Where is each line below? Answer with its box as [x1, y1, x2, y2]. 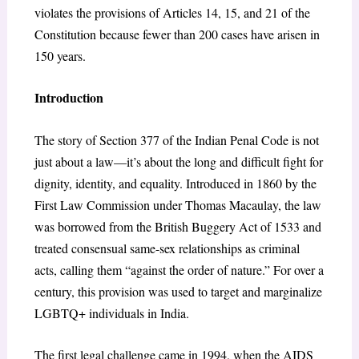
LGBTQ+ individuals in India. [34, 304, 189, 321]
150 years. [34, 46, 86, 64]
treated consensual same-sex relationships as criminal [34, 239, 300, 256]
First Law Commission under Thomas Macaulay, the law [34, 196, 321, 213]
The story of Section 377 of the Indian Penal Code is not [34, 131, 319, 148]
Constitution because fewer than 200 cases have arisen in [34, 25, 320, 42]
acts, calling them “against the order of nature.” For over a [34, 260, 324, 278]
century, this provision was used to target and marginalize [34, 282, 322, 300]
